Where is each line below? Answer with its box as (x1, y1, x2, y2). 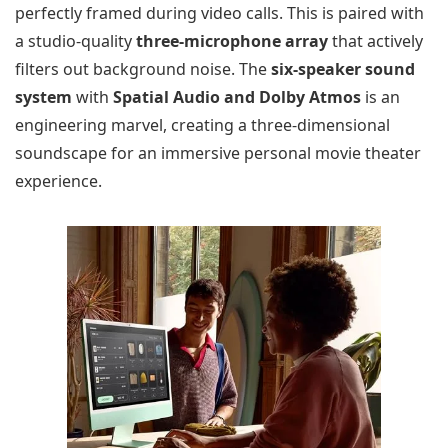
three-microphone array (136, 30, 328, 53)
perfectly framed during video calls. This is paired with (15, 2, 424, 25)
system (15, 86, 72, 109)
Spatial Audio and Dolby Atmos (113, 86, 361, 109)
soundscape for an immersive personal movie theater (15, 142, 421, 165)
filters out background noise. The (15, 58, 271, 81)
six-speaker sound (271, 58, 415, 81)
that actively (328, 30, 423, 53)
